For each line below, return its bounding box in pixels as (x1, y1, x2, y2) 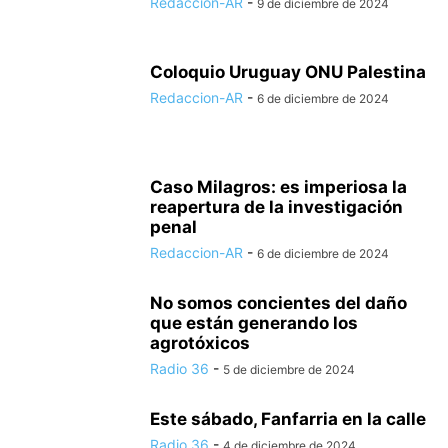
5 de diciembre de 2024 (223, 362, 355, 377)
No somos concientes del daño (150, 293, 407, 313)
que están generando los (150, 313, 358, 333)
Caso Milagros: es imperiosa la (150, 177, 407, 197)
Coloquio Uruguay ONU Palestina (150, 62, 426, 82)
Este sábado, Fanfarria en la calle (150, 409, 426, 429)
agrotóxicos (150, 333, 250, 353)
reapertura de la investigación (150, 197, 403, 217)
